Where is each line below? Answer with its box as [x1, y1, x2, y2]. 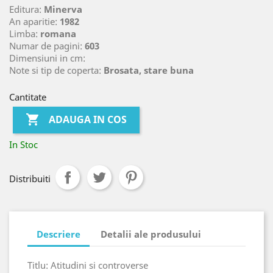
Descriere [37, 228, 80, 240]
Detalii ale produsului [101, 228, 202, 240]
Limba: [9, 27, 40, 40]
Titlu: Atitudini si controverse [27, 258, 148, 271]
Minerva [44, 2, 82, 15]
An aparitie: [9, 15, 60, 27]
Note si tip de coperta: [9, 63, 104, 76]
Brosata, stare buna [104, 63, 194, 76]
